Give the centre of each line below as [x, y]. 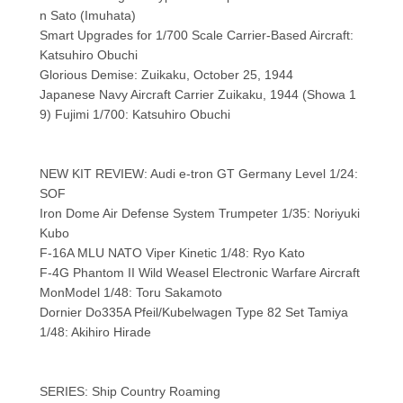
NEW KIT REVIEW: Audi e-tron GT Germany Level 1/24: [198, 174]
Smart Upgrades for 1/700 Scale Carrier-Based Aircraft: [196, 36]
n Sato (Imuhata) [87, 16]
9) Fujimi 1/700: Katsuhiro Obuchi [134, 115]
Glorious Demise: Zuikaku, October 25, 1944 [166, 75]
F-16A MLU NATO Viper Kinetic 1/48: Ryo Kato [172, 253]
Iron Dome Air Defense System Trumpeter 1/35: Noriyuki [199, 214]
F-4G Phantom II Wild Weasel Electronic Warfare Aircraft [199, 273]
